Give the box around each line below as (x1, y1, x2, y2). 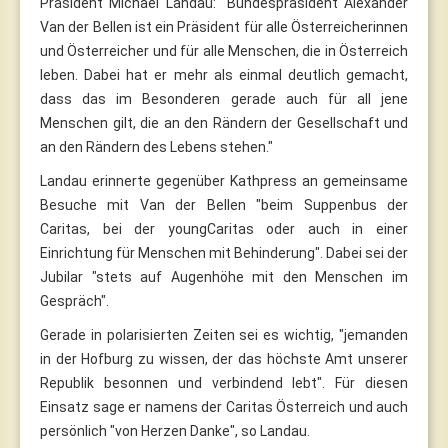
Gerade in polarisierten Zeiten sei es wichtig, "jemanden (40, 326, 408, 343)
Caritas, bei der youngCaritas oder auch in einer (40, 220, 408, 237)
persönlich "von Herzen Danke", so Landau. (40, 422, 310, 439)
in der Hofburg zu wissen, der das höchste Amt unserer (40, 350, 408, 367)
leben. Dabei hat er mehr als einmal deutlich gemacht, (40, 66, 408, 83)
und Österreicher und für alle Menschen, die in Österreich (40, 42, 408, 59)
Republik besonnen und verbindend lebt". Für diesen (40, 374, 408, 391)
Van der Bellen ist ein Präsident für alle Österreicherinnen (40, 18, 408, 35)
